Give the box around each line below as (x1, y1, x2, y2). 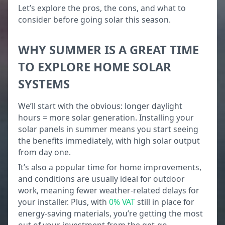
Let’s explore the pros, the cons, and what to (18, 2, 186, 14)
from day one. (18, 146, 71, 158)
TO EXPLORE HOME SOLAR (18, 58, 172, 75)
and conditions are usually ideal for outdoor (18, 173, 185, 185)
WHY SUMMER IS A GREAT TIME (18, 41, 199, 58)
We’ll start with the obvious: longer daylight (18, 100, 183, 111)
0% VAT (109, 196, 136, 208)
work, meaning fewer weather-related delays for (18, 185, 200, 196)
